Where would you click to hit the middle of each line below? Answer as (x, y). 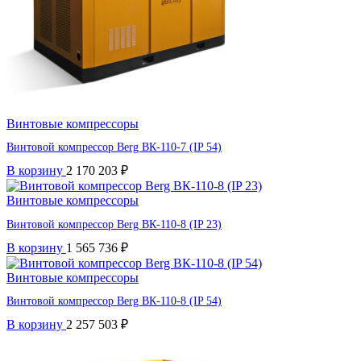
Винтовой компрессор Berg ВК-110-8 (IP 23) (114, 224)
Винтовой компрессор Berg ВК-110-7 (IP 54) (114, 147)
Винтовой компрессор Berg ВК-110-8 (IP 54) (114, 301)
